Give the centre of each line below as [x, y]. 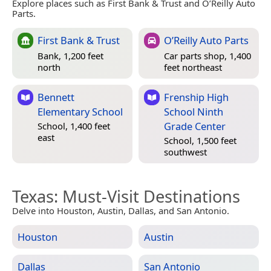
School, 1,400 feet [74, 126]
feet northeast [193, 67]
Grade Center [195, 126]
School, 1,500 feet [200, 140]
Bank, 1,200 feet [70, 56]
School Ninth [194, 112]
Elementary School [80, 112]
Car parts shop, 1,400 [207, 56]
